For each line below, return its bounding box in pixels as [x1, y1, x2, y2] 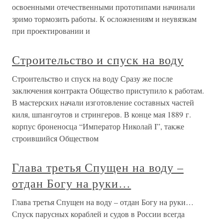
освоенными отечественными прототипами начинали [12, 1, 195, 12]
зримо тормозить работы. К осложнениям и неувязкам [12, 13, 197, 24]
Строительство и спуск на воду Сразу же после [12, 73, 173, 84]
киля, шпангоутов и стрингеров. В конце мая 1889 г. [12, 109, 191, 120]
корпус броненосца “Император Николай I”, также [12, 121, 184, 132]
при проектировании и [12, 25, 90, 36]
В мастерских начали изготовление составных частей [12, 97, 194, 108]
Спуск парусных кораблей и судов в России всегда [12, 209, 185, 220]
